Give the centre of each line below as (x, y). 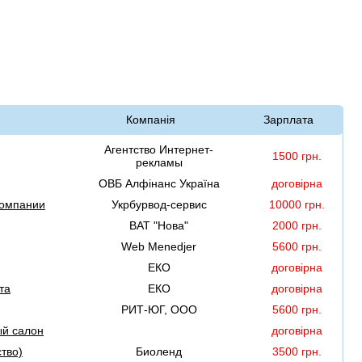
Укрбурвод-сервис (159, 205)
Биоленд (159, 352)
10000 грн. (297, 205)
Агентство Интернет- (159, 150)
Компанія (151, 120)
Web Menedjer (159, 247)
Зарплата (288, 120)
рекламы (159, 163)
